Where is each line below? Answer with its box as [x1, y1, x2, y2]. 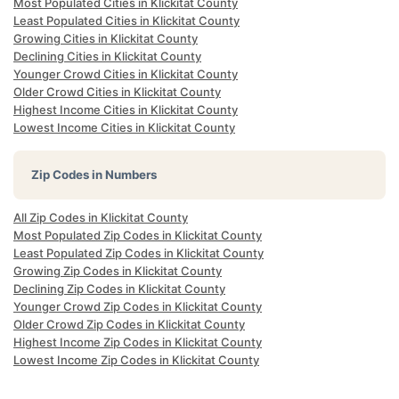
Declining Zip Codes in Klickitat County [13, 281, 225, 296]
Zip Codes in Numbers [31, 167, 157, 182]
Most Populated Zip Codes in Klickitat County [13, 228, 262, 242]
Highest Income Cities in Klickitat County [13, 102, 238, 117]
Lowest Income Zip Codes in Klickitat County [13, 353, 259, 367]
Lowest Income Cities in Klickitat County [13, 120, 235, 134]
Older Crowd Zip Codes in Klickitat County [13, 317, 245, 331]
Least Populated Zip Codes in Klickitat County [13, 246, 264, 260]
